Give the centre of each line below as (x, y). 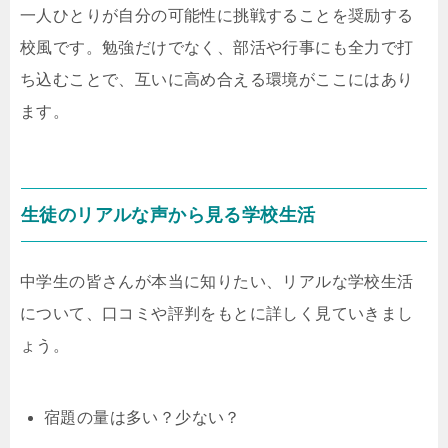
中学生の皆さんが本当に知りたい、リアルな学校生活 (217, 281)
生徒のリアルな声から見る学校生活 (168, 215)
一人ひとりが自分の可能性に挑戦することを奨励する (217, 15)
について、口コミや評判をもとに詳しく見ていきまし (217, 313)
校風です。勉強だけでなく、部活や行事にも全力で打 (217, 47)
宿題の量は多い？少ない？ (142, 417)
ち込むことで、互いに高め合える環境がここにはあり (217, 79)
